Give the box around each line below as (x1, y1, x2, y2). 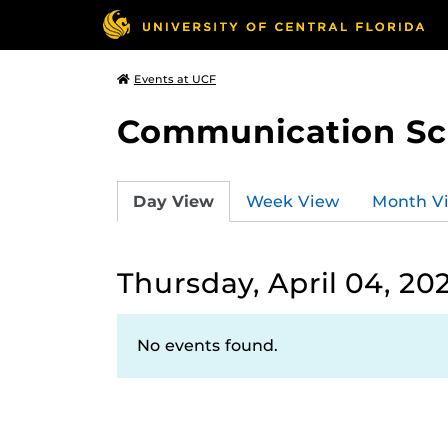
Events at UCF (134, 72, 216, 86)
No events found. (137, 336, 278, 355)
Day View (133, 191, 214, 211)
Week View (246, 191, 340, 211)
